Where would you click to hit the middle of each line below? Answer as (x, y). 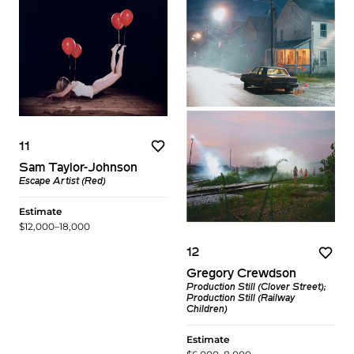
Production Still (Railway (241, 299)
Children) (207, 310)
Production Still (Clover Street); (256, 288)
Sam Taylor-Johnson (78, 168)
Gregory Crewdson (241, 275)
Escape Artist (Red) (62, 181)
